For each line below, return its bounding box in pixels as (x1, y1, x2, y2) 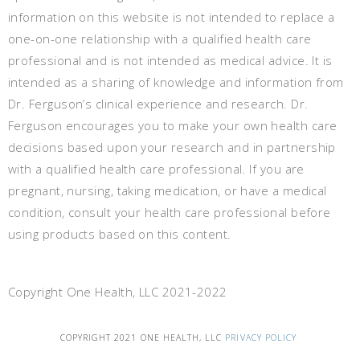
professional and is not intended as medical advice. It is (8, 52, 333, 69)
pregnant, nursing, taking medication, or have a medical (8, 182, 327, 199)
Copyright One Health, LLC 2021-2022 (8, 284, 227, 301)
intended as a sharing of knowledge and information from (8, 74, 344, 91)
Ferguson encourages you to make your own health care (8, 117, 337, 134)
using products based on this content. (8, 226, 231, 243)
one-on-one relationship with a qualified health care (8, 31, 312, 47)
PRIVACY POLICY (225, 332, 297, 344)
